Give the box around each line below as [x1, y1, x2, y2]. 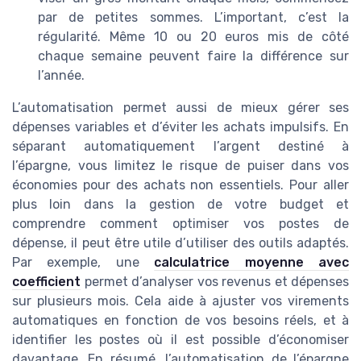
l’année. [38, 67, 85, 83]
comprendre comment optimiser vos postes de [12, 215, 349, 231]
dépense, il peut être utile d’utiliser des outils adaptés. [12, 234, 349, 251]
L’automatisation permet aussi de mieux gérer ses [12, 99, 349, 115]
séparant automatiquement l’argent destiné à [12, 138, 349, 154]
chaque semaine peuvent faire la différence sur [38, 48, 349, 64]
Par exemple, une [12, 254, 155, 270]
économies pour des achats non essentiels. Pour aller [12, 176, 349, 193]
